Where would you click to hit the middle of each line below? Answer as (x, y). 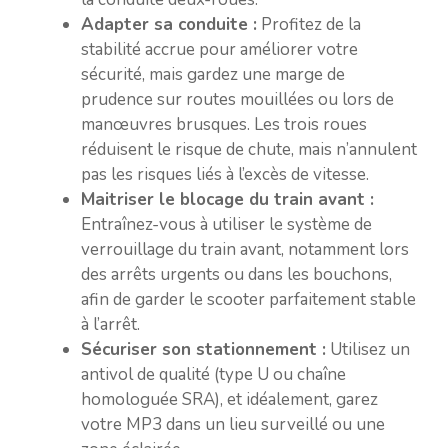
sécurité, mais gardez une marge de (213, 74)
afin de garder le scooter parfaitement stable (248, 299)
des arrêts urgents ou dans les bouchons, (236, 274)
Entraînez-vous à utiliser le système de (226, 224)
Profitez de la (309, 24)
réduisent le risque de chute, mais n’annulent (249, 149)
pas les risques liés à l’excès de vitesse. (225, 174)
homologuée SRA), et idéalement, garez (229, 399)
